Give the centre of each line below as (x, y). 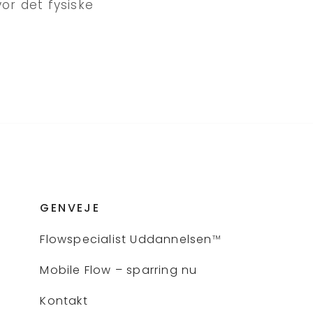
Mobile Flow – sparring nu (119, 270)
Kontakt (64, 300)
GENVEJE (70, 208)
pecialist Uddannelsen (143, 240)
